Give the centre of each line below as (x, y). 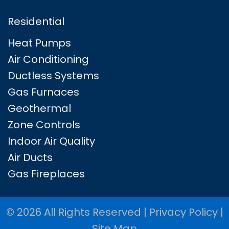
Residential (36, 21)
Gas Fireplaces (46, 174)
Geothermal (39, 108)
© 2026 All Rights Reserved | (77, 212)
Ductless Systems (53, 75)
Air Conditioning (48, 59)
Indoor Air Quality (51, 141)
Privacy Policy (183, 212)
